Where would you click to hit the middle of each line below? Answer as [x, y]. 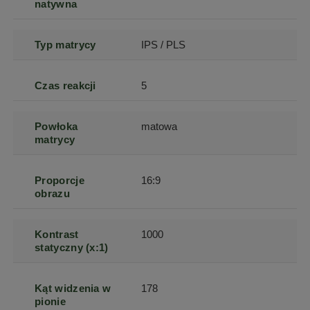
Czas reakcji [65, 85]
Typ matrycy [65, 44]
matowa [159, 126]
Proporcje [60, 180]
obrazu [52, 193]
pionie [50, 301]
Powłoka [56, 126]
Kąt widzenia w [73, 288]
